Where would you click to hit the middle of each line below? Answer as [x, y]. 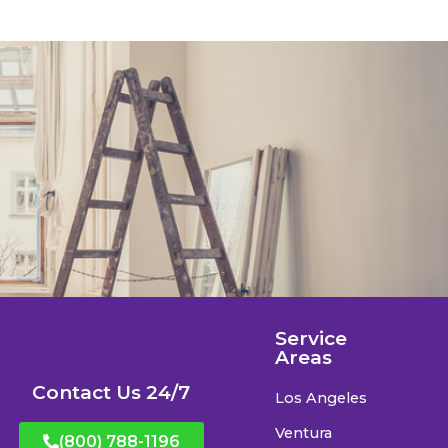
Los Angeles [321, 397]
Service [311, 338]
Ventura [304, 432]
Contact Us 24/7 [111, 392]
